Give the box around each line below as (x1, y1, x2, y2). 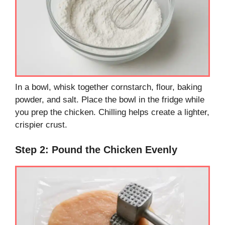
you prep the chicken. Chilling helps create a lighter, (15, 107, 209, 117)
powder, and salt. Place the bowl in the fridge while (15, 94, 204, 104)
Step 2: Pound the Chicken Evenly (15, 144, 177, 156)
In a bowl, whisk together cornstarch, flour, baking (15, 82, 202, 92)
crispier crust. (15, 120, 67, 130)
